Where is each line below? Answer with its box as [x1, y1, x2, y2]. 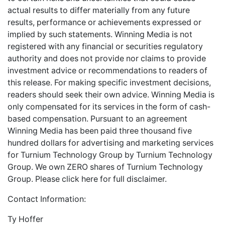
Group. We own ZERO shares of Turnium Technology [8, 162, 203, 172]
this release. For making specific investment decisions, [8, 77, 211, 87]
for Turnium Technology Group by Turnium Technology [8, 150, 212, 160]
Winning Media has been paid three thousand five [8, 126, 192, 136]
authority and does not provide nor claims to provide [8, 53, 206, 63]
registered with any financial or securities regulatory [8, 41, 203, 51]
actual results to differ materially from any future [8, 5, 190, 15]
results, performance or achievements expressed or [8, 17, 201, 27]
